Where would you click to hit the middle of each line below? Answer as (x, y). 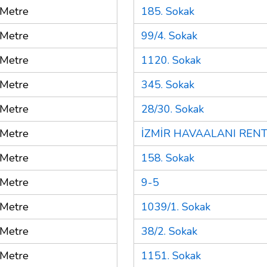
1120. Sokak (171, 60)
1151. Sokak (171, 255)
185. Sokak (168, 11)
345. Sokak (168, 84)
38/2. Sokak (169, 231)
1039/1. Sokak (176, 207)
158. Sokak (168, 158)
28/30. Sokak (173, 109)
